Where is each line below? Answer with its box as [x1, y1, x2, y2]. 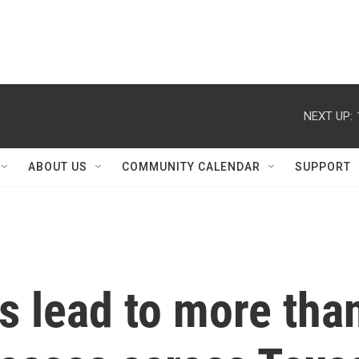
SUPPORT [295, 160, 351, 173]
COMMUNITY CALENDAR [122, 160, 260, 173]
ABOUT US [28, 160, 87, 173]
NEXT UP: [304, 108, 353, 123]
